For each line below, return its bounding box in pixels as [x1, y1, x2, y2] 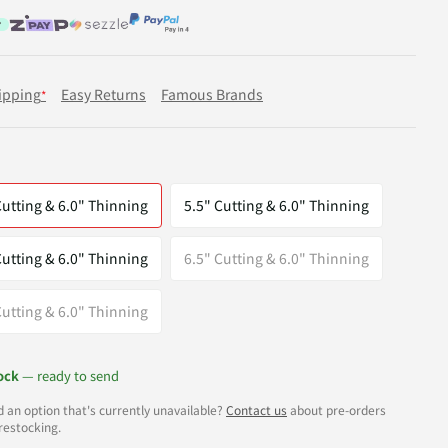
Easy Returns [61, 83, 146, 104]
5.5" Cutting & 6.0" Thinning [184, 194, 369, 215]
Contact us [226, 400, 287, 418]
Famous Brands [161, 83, 263, 104]
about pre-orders [287, 400, 386, 418]
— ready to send [19, 365, 119, 385]
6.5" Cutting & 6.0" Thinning [184, 247, 369, 268]
